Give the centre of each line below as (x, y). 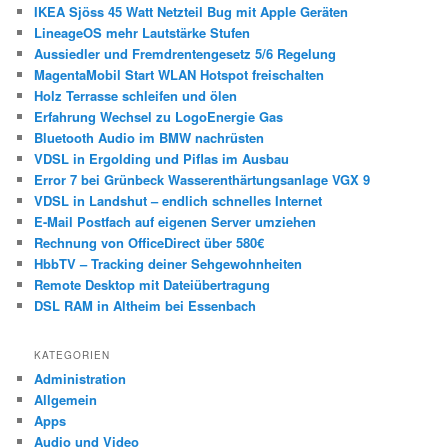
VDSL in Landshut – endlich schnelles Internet (178, 200)
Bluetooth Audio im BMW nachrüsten (149, 137)
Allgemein (66, 400)
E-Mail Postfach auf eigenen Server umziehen (175, 221)
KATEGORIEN (72, 355)
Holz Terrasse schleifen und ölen (136, 95)
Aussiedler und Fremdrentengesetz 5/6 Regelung (185, 53)
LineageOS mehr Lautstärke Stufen (142, 32)
